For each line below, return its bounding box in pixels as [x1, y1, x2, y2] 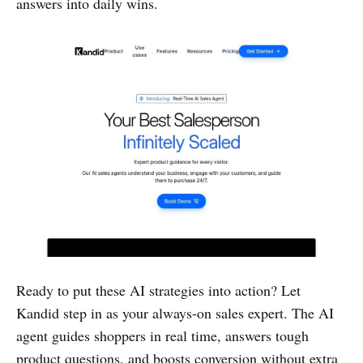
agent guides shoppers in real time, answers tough [16, 326, 309, 346]
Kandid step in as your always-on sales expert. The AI [16, 303, 334, 323]
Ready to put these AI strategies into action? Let [16, 280, 301, 301]
